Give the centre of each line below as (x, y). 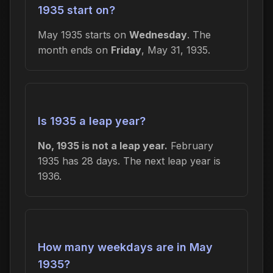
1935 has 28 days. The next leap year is (129, 161)
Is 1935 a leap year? (92, 121)
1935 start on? (76, 10)
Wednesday (158, 34)
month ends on (74, 50)
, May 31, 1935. (176, 50)
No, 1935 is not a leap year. (103, 145)
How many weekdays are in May (125, 247)
